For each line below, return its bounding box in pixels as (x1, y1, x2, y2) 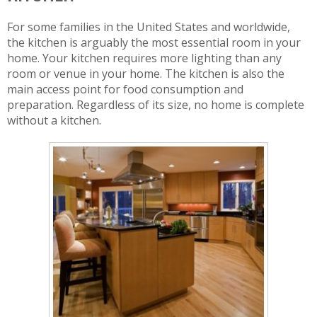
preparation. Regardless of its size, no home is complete (7, 97, 304, 113)
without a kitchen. (7, 113, 101, 128)
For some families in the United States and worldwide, (7, 19, 290, 35)
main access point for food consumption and (7, 81, 243, 97)
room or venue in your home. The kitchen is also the (7, 66, 284, 81)
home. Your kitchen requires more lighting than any (7, 50, 282, 66)
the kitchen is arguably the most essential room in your (7, 35, 301, 50)
